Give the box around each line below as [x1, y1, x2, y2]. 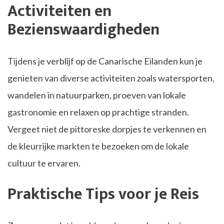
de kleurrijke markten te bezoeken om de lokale [7, 140, 189, 152]
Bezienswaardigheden [7, 16, 159, 43]
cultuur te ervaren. [7, 157, 80, 169]
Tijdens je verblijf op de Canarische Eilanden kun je [7, 55, 202, 67]
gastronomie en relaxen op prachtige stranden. [7, 106, 189, 118]
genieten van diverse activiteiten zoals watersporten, [7, 72, 214, 84]
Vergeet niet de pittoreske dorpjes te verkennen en [7, 123, 206, 135]
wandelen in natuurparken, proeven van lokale [7, 89, 186, 101]
